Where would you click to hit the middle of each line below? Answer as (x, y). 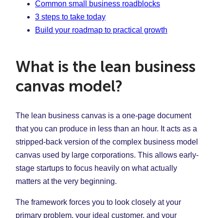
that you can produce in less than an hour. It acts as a (106, 129)
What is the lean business (106, 67)
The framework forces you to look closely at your (98, 202)
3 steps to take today (70, 17)
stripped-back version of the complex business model (107, 142)
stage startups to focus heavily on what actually (96, 168)
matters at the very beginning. (66, 181)
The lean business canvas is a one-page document (103, 116)
